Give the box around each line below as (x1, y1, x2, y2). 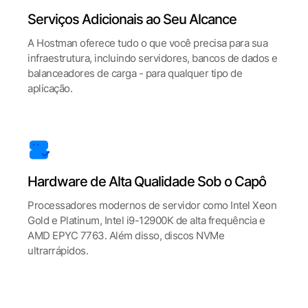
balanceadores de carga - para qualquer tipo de (27, 67, 242, 80)
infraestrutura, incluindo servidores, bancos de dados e (27, 52, 278, 65)
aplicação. (27, 82, 72, 95)
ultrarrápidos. (27, 244, 88, 257)
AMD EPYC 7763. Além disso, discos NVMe (27, 229, 224, 242)
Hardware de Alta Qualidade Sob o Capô (27, 173, 266, 190)
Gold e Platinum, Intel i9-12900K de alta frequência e (27, 214, 265, 227)
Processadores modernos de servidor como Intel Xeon (27, 199, 276, 212)
